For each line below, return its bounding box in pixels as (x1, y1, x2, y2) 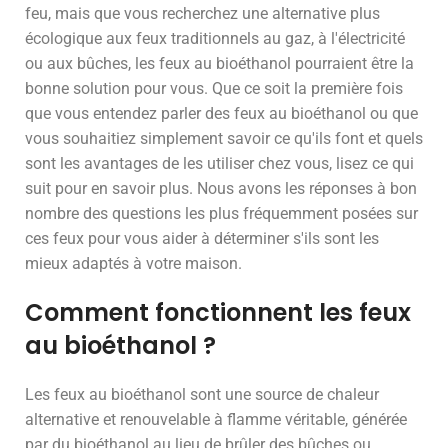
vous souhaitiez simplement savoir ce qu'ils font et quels (25, 129, 423, 148)
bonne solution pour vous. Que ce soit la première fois (25, 79, 403, 98)
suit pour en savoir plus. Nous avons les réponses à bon (25, 179, 417, 198)
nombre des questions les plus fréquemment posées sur (25, 204, 418, 223)
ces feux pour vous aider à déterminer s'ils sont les (25, 229, 379, 248)
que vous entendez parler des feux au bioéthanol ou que (25, 104, 418, 123)
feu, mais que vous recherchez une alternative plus (25, 4, 380, 23)
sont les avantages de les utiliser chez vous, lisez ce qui (25, 154, 414, 173)
